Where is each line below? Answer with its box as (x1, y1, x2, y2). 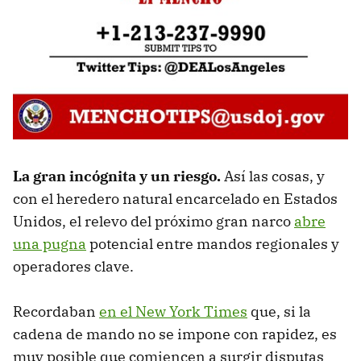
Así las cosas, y (224, 166, 325, 185)
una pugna (13, 234, 86, 253)
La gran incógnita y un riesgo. (13, 166, 224, 185)
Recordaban (13, 301, 99, 321)
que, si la (247, 301, 311, 321)
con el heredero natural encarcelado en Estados (13, 189, 338, 208)
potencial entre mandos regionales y (86, 234, 339, 253)
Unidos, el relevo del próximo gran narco (13, 211, 294, 230)
